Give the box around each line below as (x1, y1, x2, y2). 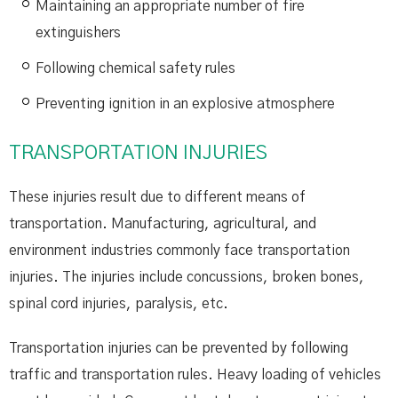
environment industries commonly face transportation (9, 243, 350, 258)
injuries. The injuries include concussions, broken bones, (9, 270, 364, 284)
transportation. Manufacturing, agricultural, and (9, 217, 316, 231)
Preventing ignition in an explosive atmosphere (36, 97, 335, 111)
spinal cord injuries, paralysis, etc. (9, 297, 228, 311)
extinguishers (36, 26, 121, 40)
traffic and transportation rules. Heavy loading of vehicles (9, 368, 381, 382)
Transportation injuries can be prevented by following (9, 341, 348, 355)
